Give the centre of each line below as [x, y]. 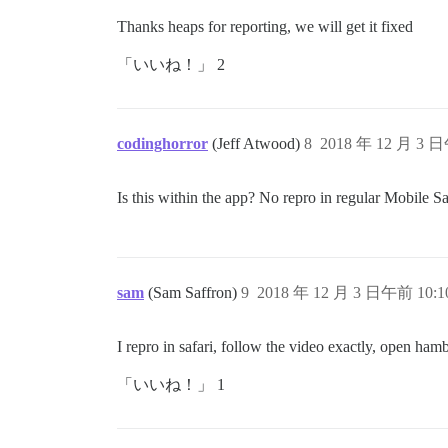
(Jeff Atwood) [258, 144]
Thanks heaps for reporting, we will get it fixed [265, 27]
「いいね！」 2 [171, 65]
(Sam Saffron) [194, 293]
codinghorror [162, 144]
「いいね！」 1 [171, 385]
